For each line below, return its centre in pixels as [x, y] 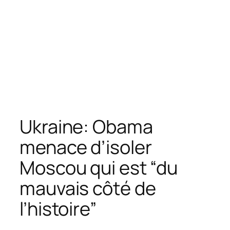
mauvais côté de [88, 188]
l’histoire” [58, 208]
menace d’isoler [86, 147]
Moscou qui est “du [99, 167]
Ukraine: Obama [86, 126]
